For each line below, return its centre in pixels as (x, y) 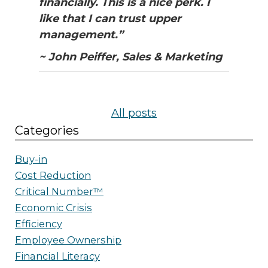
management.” (81, 35)
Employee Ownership (68, 240)
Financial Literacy (57, 256)
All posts (134, 113)
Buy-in (31, 159)
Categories (47, 131)
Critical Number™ (59, 192)
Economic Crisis (54, 208)
